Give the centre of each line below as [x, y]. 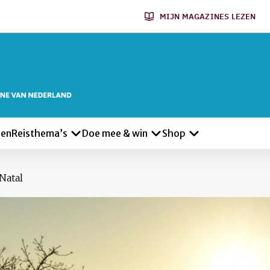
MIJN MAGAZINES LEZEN [208, 16]
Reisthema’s [39, 133]
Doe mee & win [115, 133]
